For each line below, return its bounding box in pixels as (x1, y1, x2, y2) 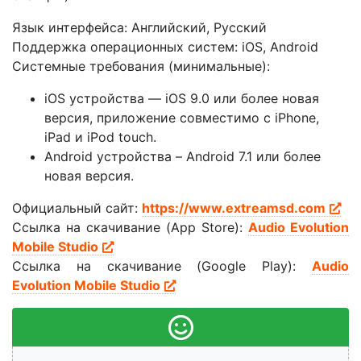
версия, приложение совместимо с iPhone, (44, 110, 319, 127)
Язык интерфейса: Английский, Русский (12, 19, 267, 36)
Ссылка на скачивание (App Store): (12, 219, 248, 236)
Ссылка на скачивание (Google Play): (12, 258, 312, 275)
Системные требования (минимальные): (12, 58, 270, 75)
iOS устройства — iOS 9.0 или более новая (44, 90, 319, 107)
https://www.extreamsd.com (142, 200, 326, 217)
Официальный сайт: (12, 200, 142, 217)
